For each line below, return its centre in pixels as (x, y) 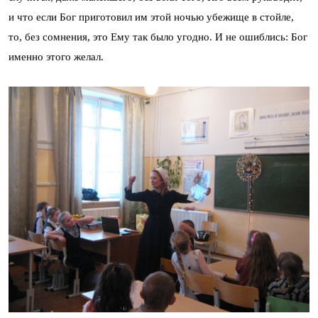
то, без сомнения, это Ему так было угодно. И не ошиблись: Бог (158, 37)
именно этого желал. (56, 56)
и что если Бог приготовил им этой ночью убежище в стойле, (151, 17)
